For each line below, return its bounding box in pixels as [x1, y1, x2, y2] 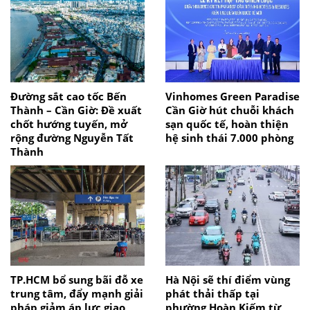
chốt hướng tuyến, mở [10, 117, 127, 131]
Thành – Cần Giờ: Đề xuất [10, 103, 142, 118]
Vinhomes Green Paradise [165, 89, 300, 104]
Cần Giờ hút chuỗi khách [165, 103, 294, 118]
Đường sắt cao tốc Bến [10, 89, 127, 104]
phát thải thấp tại [165, 286, 259, 301]
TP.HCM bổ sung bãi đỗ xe [10, 273, 143, 287]
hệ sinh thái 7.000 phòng [165, 131, 293, 145]
